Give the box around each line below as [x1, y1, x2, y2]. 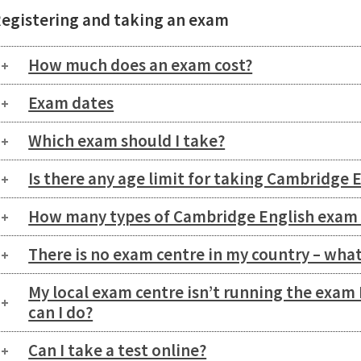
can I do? [28, 301, 93, 324]
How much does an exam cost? [28, 54, 253, 77]
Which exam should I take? [28, 130, 226, 152]
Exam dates [28, 92, 114, 114]
